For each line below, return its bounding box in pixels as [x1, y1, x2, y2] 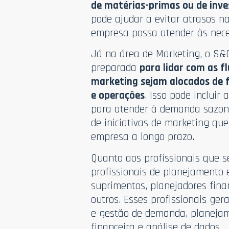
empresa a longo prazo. [91, 130, 195, 144]
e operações [91, 88, 145, 103]
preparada [91, 61, 140, 75]
